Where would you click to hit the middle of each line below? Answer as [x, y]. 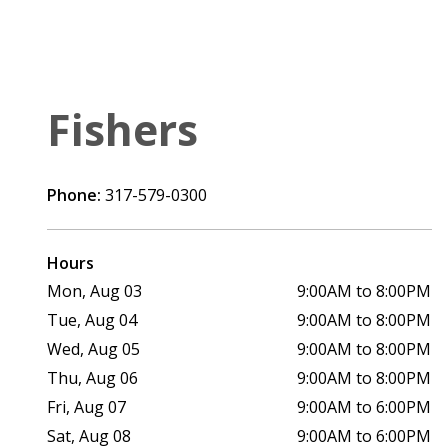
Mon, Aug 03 [95, 290]
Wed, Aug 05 [94, 348]
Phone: [76, 194]
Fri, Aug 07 [87, 406]
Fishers [122, 129]
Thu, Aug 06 [93, 377]
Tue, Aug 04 [92, 319]
